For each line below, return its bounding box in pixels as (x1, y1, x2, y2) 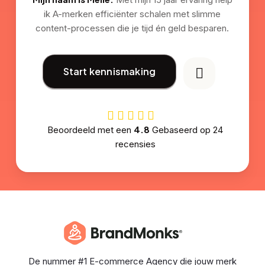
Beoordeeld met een (47, 124, 134, 135)
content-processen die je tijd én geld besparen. (35, 22, 230, 34)
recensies (115, 138, 156, 150)
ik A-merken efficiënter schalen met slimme (44, 8, 221, 20)
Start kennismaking (63, 64, 156, 77)
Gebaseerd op (150, 124, 214, 135)
